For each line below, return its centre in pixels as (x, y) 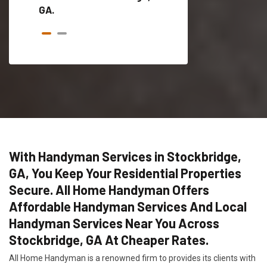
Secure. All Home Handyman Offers (109, 190)
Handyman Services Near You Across (114, 223)
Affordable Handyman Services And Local (128, 207)
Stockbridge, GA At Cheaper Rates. (109, 240)
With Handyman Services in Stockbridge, (125, 156)
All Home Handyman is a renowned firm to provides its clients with (132, 258)
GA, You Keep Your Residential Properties (125, 173)
